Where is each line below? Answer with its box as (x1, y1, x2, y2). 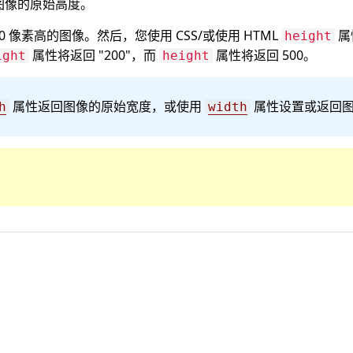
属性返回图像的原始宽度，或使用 (9, 98, 205, 115)
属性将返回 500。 (213, 46, 316, 64)
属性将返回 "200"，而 (29, 46, 159, 64)
